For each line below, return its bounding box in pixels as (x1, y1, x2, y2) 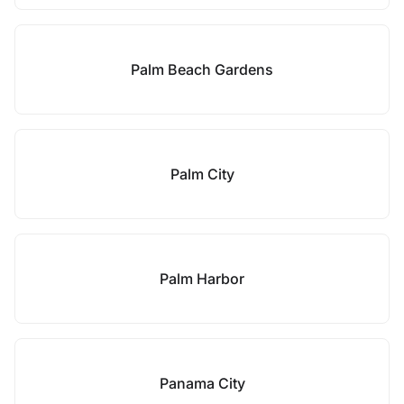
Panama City (159, 374, 245, 392)
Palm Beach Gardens (131, 60, 273, 78)
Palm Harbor (160, 270, 244, 288)
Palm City (170, 165, 234, 183)
